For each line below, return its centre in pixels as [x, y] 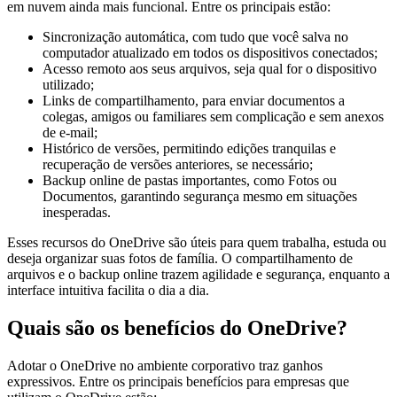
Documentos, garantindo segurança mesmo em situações [200, 197]
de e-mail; [70, 133]
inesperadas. [77, 213]
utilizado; [68, 85]
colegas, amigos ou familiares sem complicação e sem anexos [213, 117]
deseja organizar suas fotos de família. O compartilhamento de [180, 259]
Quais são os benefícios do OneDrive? [177, 328]
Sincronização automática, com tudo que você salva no [195, 37]
